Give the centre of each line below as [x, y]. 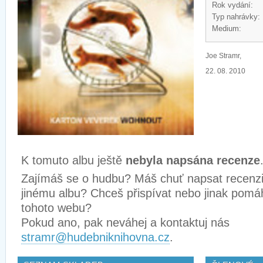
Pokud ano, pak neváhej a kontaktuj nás [125, 222]
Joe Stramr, [223, 56]
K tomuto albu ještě [73, 160]
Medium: [227, 28]
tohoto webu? [56, 208]
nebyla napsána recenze [193, 160]
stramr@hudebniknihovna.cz [95, 237]
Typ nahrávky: [236, 17]
